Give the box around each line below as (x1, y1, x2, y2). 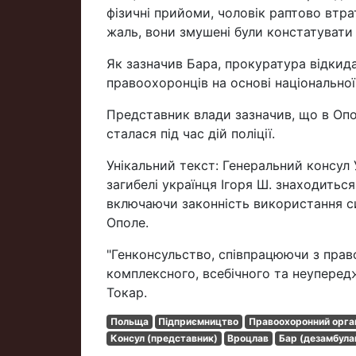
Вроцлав (227, 332, 269, 344)
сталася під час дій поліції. (106, 126, 275, 141)
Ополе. (106, 215, 149, 230)
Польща (110, 315, 149, 327)
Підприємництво (158, 315, 239, 327)
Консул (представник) (110, 332, 218, 344)
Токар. (106, 284, 147, 300)
